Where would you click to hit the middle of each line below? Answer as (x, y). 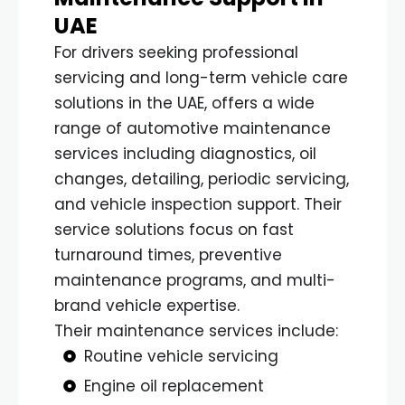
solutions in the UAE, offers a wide (184, 103)
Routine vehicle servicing (181, 356)
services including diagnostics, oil (185, 153)
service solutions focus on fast (174, 229)
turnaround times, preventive (168, 254)
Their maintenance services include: (196, 330)
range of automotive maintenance (193, 128)
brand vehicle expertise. (147, 305)
